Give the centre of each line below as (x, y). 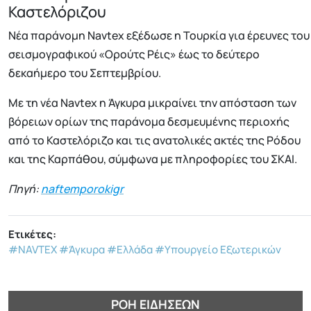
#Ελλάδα (130, 250)
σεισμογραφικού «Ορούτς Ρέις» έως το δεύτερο (134, 54)
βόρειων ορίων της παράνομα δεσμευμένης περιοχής (149, 122)
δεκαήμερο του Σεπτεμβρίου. (85, 73)
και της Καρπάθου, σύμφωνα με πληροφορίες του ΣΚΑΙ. (153, 159)
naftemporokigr (82, 189)
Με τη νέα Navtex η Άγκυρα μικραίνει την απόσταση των (152, 103)
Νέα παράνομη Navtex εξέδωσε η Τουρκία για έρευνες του (159, 36)
